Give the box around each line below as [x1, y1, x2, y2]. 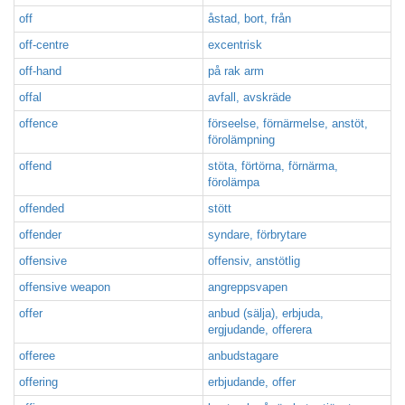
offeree [19, 349, 55, 363]
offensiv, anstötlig [208, 254, 300, 268]
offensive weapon [19, 280, 110, 294]
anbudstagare [208, 349, 278, 363]
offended [19, 202, 64, 215]
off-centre [19, 38, 69, 52]
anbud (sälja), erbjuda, [208, 306, 324, 320]
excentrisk [208, 38, 262, 52]
